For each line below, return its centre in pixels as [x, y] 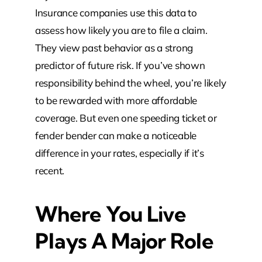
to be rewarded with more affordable [116, 100]
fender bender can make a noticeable [116, 135]
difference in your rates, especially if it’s [119, 153]
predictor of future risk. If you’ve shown [120, 65]
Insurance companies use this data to [116, 12]
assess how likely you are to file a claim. [121, 30]
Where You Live [110, 213]
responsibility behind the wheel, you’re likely [130, 82]
